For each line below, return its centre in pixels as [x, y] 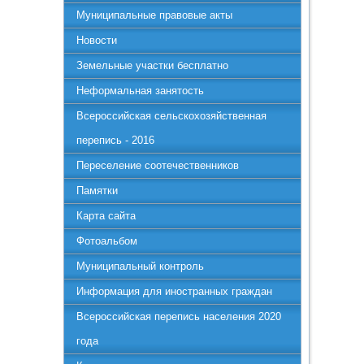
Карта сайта [106, 216]
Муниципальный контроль [141, 266]
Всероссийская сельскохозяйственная [172, 116]
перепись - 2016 [116, 140]
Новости [97, 40]
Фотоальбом [107, 241]
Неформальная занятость [141, 91]
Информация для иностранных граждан [175, 291]
